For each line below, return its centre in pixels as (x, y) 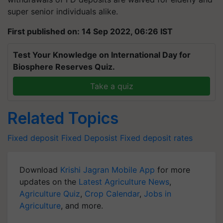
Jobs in (158, 194)
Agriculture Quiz (50, 194)
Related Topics (63, 118)
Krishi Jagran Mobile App (108, 170)
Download (40, 170)
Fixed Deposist (89, 138)
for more (172, 170)
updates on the (49, 182)
